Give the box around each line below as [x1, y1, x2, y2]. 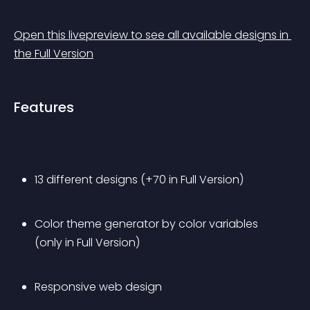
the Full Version [14, 46, 93, 62]
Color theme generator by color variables [35, 216, 261, 232]
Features [14, 98, 74, 117]
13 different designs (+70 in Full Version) [35, 172, 244, 188]
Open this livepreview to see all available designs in [14, 27, 291, 43]
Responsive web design [35, 279, 162, 295]
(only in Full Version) [35, 235, 140, 250]
